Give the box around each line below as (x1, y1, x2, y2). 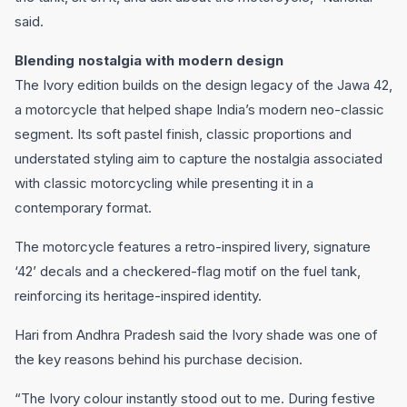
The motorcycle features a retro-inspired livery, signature (15, 238, 371, 255)
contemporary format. (15, 199, 152, 216)
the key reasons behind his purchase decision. (15, 351, 303, 368)
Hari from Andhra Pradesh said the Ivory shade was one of (15, 326, 378, 343)
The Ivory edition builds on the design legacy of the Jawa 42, (15, 76, 392, 94)
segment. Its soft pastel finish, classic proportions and (15, 125, 352, 143)
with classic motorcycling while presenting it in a (15, 174, 313, 192)
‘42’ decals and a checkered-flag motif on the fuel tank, (15, 263, 361, 280)
